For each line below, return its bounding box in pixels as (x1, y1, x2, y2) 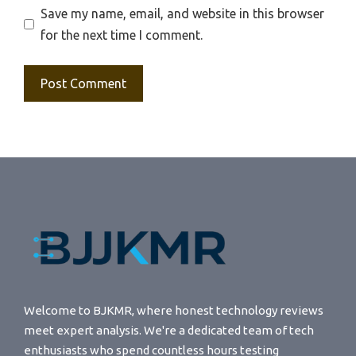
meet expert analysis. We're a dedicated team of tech (24, 323, 314, 338)
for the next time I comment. (41, 27, 203, 42)
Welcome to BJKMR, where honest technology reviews (24, 304, 323, 318)
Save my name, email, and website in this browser (41, 6, 324, 21)
